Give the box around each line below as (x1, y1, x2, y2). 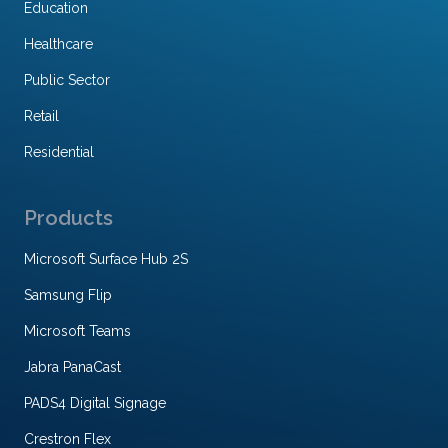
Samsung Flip (24, 287, 112, 304)
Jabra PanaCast (24, 359, 121, 376)
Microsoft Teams (24, 323, 131, 340)
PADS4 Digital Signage (24, 395, 166, 412)
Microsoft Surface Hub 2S (24, 251, 188, 268)
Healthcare (24, 36, 93, 53)
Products (24, 206, 113, 231)
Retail (24, 108, 59, 125)
